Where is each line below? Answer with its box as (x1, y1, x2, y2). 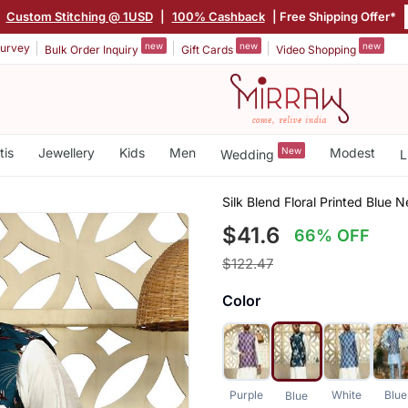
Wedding (219, 146, 278, 162)
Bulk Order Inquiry (45, 42, 141, 56)
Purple (229, 387, 264, 402)
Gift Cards (181, 42, 236, 56)
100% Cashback (170, 8, 263, 24)
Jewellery (37, 145, 95, 160)
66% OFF (294, 225, 371, 245)
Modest (329, 145, 375, 160)
